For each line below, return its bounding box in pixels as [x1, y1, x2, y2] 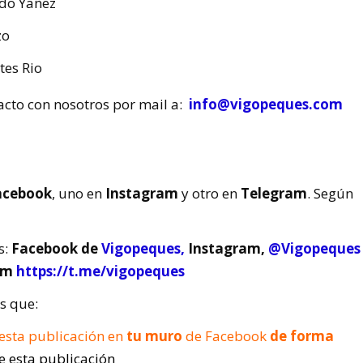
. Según [307, 184, 354, 203]
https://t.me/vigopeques [15, 261, 185, 280]
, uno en [52, 184, 106, 203]
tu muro [123, 326, 186, 345]
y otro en [178, 184, 241, 203]
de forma [270, 326, 335, 345]
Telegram [241, 184, 308, 203]
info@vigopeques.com [189, 94, 344, 113]
